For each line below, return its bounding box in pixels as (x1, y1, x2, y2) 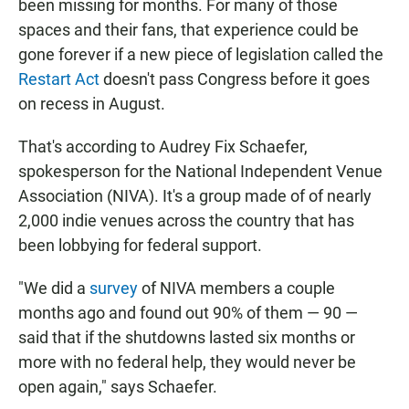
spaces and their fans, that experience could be (18, 20, 359, 40)
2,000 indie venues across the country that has (18, 211, 354, 231)
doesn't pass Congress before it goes (103, 69, 370, 89)
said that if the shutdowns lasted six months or (18, 328, 355, 348)
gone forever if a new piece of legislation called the (18, 45, 383, 65)
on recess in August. (18, 94, 165, 114)
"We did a (18, 278, 89, 299)
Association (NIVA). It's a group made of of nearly (18, 186, 372, 206)
